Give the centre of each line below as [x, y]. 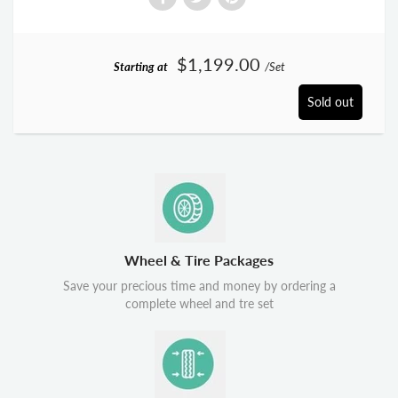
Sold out [330, 102]
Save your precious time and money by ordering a [199, 286]
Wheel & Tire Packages [199, 260]
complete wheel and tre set [199, 303]
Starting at [140, 67]
